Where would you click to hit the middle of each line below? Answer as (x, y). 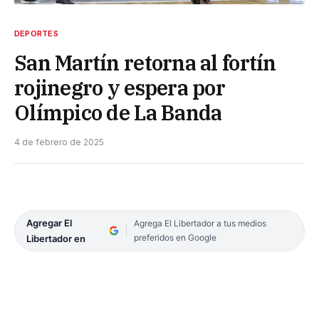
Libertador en (56, 238)
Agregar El (49, 223)
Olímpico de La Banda (118, 112)
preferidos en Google (175, 237)
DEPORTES (36, 33)
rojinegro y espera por (120, 87)
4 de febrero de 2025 (59, 142)
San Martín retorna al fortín (145, 62)
